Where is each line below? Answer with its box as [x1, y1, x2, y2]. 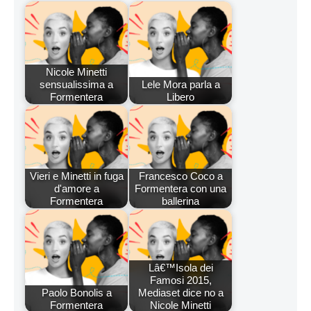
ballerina [162, 194, 199, 207]
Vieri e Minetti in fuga [29, 169, 124, 182]
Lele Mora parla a [141, 78, 220, 90]
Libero [167, 90, 194, 103]
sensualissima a [40, 78, 113, 90]
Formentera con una [135, 182, 226, 194]
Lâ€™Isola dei [148, 261, 213, 274]
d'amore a [53, 182, 99, 194]
